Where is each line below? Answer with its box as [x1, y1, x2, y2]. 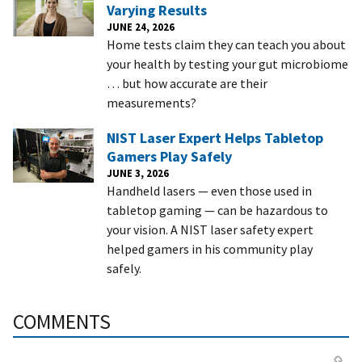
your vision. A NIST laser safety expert [107, 221, 314, 238]
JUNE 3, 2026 [107, 166, 169, 179]
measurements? [107, 94, 196, 111]
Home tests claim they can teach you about [107, 36, 346, 53]
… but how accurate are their [107, 74, 267, 91]
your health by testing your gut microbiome [107, 55, 348, 72]
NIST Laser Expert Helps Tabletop [107, 128, 323, 147]
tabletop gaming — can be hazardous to [107, 201, 328, 218]
